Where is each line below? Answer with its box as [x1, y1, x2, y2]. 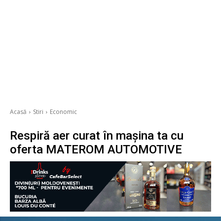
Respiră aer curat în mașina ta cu [10, 129, 184, 143]
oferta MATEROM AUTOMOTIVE [10, 143, 182, 157]
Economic [50, 108, 77, 116]
